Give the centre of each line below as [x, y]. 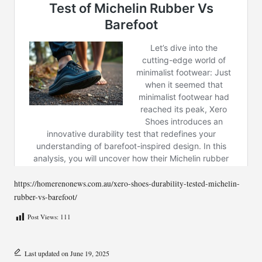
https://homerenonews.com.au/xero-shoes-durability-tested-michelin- [127, 183]
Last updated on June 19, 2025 [67, 253]
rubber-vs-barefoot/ [46, 197]
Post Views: [43, 217]
